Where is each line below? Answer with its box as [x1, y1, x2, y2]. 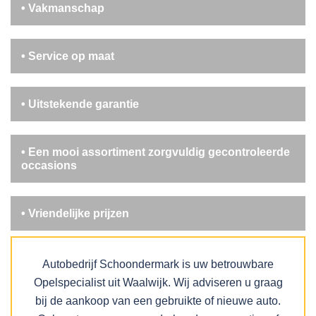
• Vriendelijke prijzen [21, 207, 129, 220]
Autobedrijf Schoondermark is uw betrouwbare [42, 258, 274, 271]
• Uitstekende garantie [21, 97, 139, 110]
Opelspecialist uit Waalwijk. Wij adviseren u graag [33, 276, 283, 289]
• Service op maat [21, 49, 114, 62]
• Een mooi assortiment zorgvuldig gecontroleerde [21, 146, 290, 159]
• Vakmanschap [21, 1, 104, 14]
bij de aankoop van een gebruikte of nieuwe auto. [35, 295, 281, 308]
